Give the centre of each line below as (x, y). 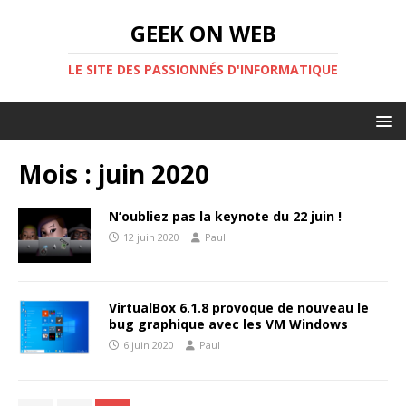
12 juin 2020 (151, 237)
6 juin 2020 (149, 345)
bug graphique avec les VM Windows (228, 324)
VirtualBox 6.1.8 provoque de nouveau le (239, 308)
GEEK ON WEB (203, 33)
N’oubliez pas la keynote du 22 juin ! (225, 216)
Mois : (58, 174)
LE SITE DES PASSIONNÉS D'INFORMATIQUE (203, 69)
